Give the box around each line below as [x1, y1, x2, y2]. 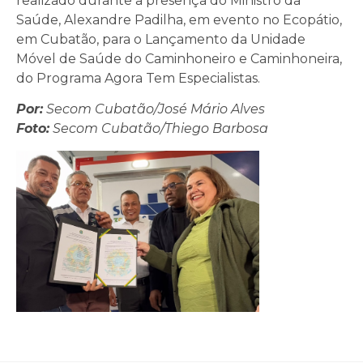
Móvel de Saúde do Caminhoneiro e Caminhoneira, [16, 51, 342, 67]
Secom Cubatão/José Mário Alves [43, 101, 265, 117]
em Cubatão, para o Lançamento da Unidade [16, 32, 305, 48]
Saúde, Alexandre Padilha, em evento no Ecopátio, [16, 12, 342, 28]
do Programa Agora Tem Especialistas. [16, 70, 260, 87]
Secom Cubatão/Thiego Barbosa [49, 121, 268, 137]
